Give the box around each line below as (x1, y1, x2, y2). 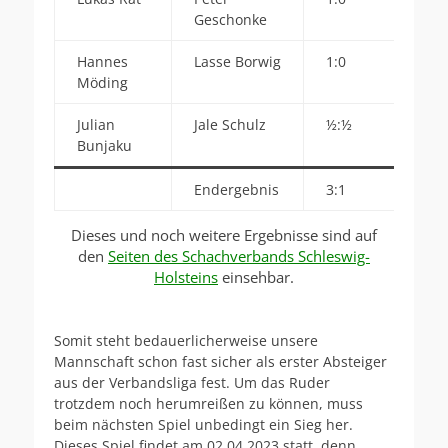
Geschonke (193, 9, 267, 29)
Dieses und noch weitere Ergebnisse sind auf (71, 224, 377, 245)
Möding (76, 72, 128, 92)
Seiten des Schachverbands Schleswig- (108, 245, 370, 266)
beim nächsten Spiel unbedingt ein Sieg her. (54, 414, 353, 434)
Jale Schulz (193, 114, 266, 134)
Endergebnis (193, 179, 279, 199)
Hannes (76, 51, 128, 71)
